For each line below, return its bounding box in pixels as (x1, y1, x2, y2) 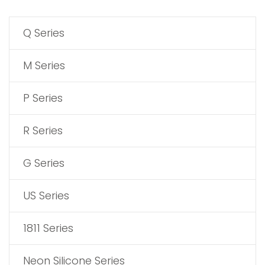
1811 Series (23, 221, 73, 236)
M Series (23, 58, 65, 73)
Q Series (23, 25, 64, 41)
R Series (23, 123, 63, 138)
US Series (23, 188, 69, 203)
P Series (23, 91, 63, 106)
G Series (23, 156, 64, 171)
